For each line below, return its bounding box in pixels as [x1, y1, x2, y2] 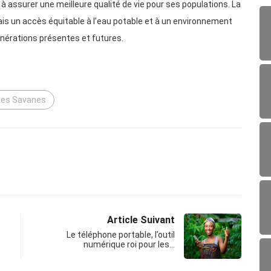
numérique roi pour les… [83, 240, 175, 250]
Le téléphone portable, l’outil [67, 230, 175, 240]
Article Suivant [107, 214, 175, 226]
